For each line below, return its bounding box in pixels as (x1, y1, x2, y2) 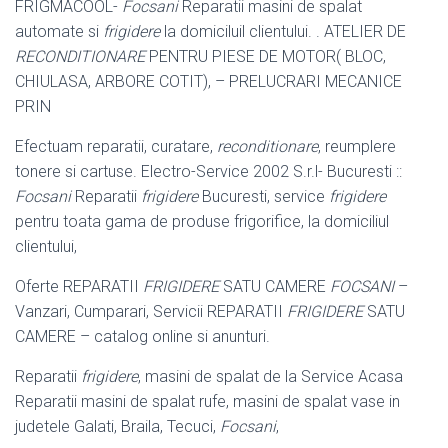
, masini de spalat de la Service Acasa (138, 366, 403, 386)
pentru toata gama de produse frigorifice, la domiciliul (15, 211, 389, 231)
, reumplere (318, 136, 396, 156)
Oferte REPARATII (15, 276, 143, 296)
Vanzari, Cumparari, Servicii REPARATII (15, 301, 287, 321)
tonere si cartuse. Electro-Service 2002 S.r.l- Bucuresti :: (15, 161, 402, 181)
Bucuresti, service (198, 186, 329, 206)
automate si (15, 21, 103, 41)
